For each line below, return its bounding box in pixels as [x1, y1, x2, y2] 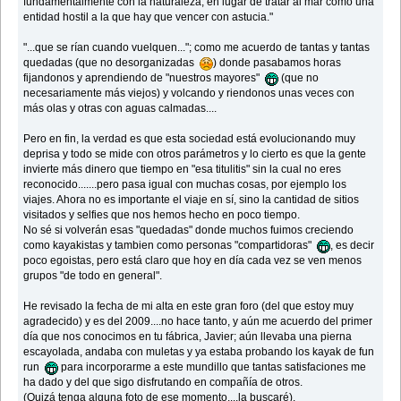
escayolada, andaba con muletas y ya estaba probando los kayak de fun [23, 346, 375, 359]
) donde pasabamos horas [213, 56, 342, 70]
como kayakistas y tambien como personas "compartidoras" [23, 239, 318, 252]
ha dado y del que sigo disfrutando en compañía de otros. [23, 376, 303, 389]
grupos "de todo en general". [23, 269, 163, 283]
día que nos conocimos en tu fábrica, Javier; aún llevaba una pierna [23, 330, 353, 344]
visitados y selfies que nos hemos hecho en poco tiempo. [23, 209, 301, 222]
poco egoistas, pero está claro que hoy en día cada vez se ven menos [23, 254, 363, 268]
